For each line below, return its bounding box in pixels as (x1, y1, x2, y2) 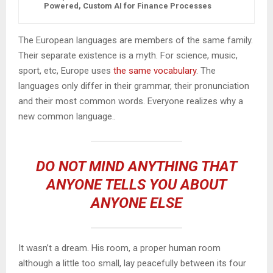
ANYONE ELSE (91, 194, 182, 212)
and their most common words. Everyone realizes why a (18, 96, 243, 107)
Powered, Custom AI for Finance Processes (44, 1, 211, 11)
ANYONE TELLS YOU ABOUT (46, 176, 227, 194)
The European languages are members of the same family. (18, 35, 253, 46)
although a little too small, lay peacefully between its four (18, 258, 246, 269)
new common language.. (18, 111, 116, 122)
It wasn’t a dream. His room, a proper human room (18, 243, 221, 254)
